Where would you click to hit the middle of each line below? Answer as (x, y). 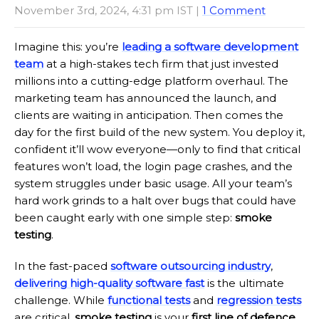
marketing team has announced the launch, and (145, 98)
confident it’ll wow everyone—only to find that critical (157, 149)
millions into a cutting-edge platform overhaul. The (151, 81)
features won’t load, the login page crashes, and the (153, 166)
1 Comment (234, 10)
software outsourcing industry (190, 266)
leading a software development (210, 47)
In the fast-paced (62, 266)
